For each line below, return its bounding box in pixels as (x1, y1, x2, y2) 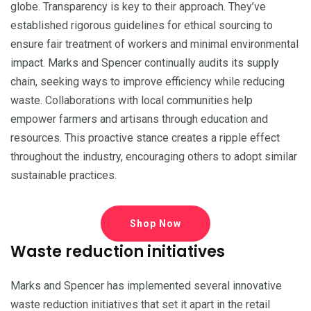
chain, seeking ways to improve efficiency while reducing (10, 74, 285, 88)
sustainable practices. (10, 168, 117, 182)
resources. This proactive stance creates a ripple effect (10, 131, 280, 144)
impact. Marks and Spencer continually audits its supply (10, 56, 279, 69)
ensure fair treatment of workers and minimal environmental (10, 37, 299, 51)
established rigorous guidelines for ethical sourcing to (10, 18, 273, 32)
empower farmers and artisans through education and (10, 112, 268, 126)
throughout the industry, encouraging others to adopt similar (10, 149, 297, 163)
